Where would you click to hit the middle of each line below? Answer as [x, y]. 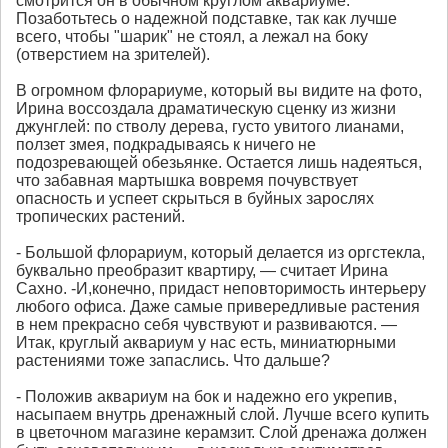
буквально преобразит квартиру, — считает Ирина [202, 271]
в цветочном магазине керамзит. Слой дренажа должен [221, 433]
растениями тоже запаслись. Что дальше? [173, 361]
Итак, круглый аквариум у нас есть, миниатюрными [206, 343]
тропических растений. [100, 217]
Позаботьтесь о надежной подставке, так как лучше [206, 19]
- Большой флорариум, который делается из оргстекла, [220, 253]
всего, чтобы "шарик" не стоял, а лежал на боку [192, 37]
